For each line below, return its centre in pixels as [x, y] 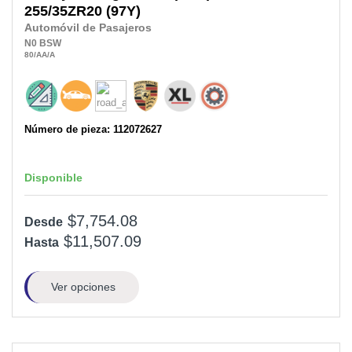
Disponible [53, 178]
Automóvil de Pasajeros [88, 28]
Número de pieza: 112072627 [93, 130]
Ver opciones [83, 287]
